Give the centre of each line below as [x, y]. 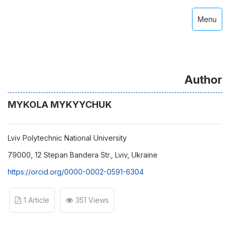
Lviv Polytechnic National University [67, 138]
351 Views [92, 200]
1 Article [36, 200]
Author [203, 80]
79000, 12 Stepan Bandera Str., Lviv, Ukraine [83, 155]
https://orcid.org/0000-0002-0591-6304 [76, 172]
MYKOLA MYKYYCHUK [60, 104]
